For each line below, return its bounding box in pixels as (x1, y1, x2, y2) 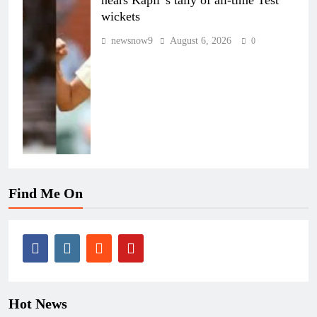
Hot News (8, 295, 67, 311)
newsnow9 (111, 35, 153, 46)
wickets (101, 8, 140, 23)
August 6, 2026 (170, 35, 231, 46)
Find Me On (8, 185, 83, 201)
